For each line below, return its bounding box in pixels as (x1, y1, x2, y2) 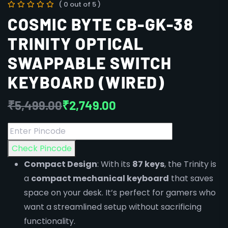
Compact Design (24, 158, 97, 170)
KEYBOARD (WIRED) (8, 72, 164, 92)
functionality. (24, 215, 75, 227)
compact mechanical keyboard (31, 173, 169, 184)
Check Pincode (12, 142, 72, 154)
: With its (97, 158, 132, 170)
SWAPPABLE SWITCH (8, 53, 172, 72)
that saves (169, 173, 213, 184)
